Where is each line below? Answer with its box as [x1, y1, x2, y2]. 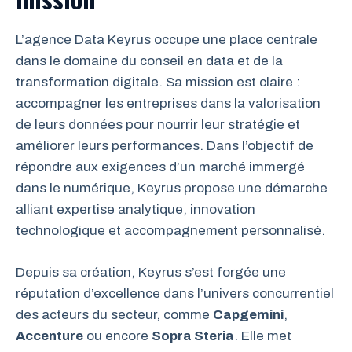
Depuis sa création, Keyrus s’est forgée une [16, 264, 286, 280]
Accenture [16, 328, 83, 343]
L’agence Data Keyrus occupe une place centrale [16, 32, 317, 48]
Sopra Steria [152, 328, 234, 343]
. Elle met [234, 328, 291, 343]
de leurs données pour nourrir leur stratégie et [16, 117, 300, 133]
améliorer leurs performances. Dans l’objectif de [16, 138, 313, 154]
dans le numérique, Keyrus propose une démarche [16, 181, 328, 196]
